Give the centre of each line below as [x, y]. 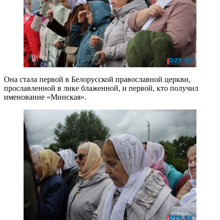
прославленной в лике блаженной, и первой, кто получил [101, 88]
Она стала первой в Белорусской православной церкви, [97, 79]
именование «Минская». [45, 97]
